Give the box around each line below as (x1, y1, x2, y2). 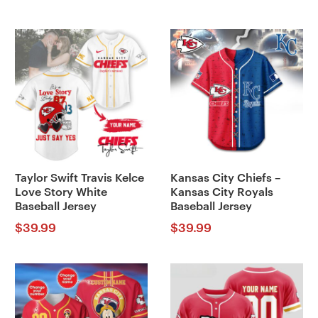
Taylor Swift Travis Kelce (14, 172, 144, 185)
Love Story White (14, 187, 107, 199)
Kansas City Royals (170, 187, 273, 199)
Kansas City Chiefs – (170, 172, 281, 185)
